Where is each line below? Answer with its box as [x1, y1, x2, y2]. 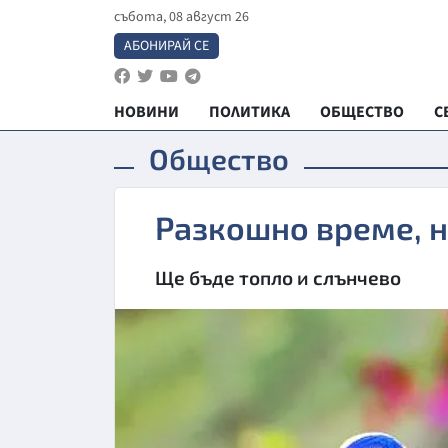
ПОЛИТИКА [209, 101, 290, 123]
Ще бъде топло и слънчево [155, 266, 401, 289]
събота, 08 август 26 [114, 7, 249, 27]
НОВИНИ [114, 101, 179, 123]
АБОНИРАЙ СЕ [124, 36, 209, 56]
